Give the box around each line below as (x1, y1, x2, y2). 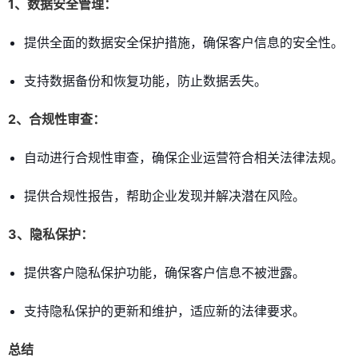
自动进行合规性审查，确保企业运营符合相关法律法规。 (24, 149, 344, 166)
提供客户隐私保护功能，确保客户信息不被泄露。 (24, 265, 305, 281)
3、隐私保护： (8, 226, 93, 243)
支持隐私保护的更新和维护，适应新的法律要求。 (24, 303, 305, 320)
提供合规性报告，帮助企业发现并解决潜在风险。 (24, 188, 305, 205)
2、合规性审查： (8, 111, 105, 128)
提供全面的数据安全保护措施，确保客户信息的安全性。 (24, 34, 344, 51)
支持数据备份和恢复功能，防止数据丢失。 (24, 73, 267, 89)
